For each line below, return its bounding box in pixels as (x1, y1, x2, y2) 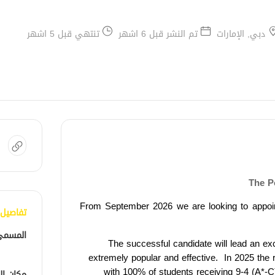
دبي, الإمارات (217, 26, 265, 42)
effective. (182, 249, 221, 266)
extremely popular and (88, 249, 182, 266)
